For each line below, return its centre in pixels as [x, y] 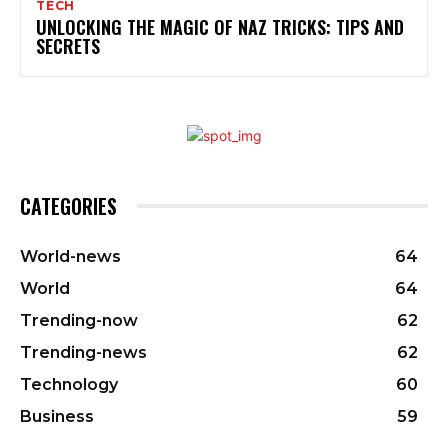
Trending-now [79, 320]
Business [57, 416]
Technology [69, 384]
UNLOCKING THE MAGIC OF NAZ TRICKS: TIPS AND [220, 26]
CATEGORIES [68, 205]
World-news [70, 256]
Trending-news [83, 352]
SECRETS [68, 45]
